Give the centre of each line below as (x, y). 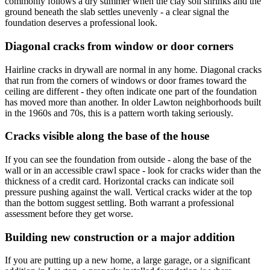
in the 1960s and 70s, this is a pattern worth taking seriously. (119, 113)
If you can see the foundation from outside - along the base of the (128, 160)
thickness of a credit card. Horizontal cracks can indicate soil (119, 181)
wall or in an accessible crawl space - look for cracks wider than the (133, 171)
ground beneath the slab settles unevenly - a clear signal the (117, 12)
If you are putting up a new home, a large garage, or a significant (127, 260)
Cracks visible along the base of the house (107, 136)
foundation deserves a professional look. (81, 23)
